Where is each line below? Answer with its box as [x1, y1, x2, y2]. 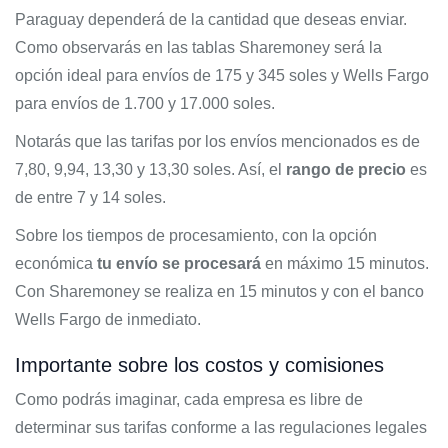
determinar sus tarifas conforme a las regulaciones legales [15, 419, 427, 436]
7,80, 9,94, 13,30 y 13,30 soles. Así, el [15, 161, 286, 178]
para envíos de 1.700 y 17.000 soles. [15, 95, 275, 112]
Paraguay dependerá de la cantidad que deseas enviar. [15, 11, 407, 28]
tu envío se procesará [97, 255, 261, 272]
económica [15, 255, 97, 272]
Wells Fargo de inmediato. [15, 311, 201, 328]
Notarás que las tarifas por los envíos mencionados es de [15, 133, 420, 150]
